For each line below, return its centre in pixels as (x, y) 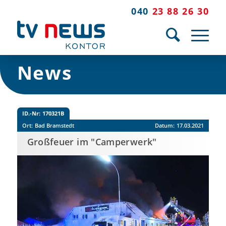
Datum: (165, 125)
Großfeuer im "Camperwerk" (92, 142)
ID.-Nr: (31, 113)
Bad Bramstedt (54, 125)
